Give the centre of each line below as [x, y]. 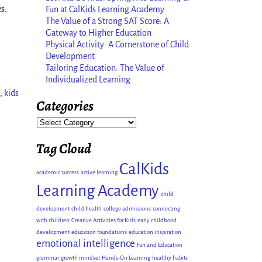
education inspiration [155, 232]
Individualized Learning [88, 80]
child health [87, 208]
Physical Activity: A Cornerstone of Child [117, 45]
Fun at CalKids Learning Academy [105, 10]
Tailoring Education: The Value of [105, 68]
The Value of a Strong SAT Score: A [107, 21]
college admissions [127, 208]
